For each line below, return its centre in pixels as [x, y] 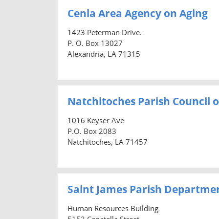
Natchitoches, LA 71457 [108, 142]
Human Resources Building [113, 208]
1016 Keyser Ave [96, 120]
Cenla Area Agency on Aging [138, 13]
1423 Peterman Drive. [105, 32]
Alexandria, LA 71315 [104, 54]
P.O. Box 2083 [92, 131]
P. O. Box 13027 [95, 43]
